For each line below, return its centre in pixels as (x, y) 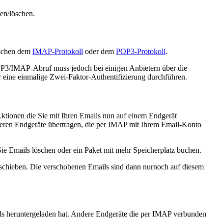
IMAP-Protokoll (58, 51)
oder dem (99, 51)
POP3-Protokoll (141, 51)
